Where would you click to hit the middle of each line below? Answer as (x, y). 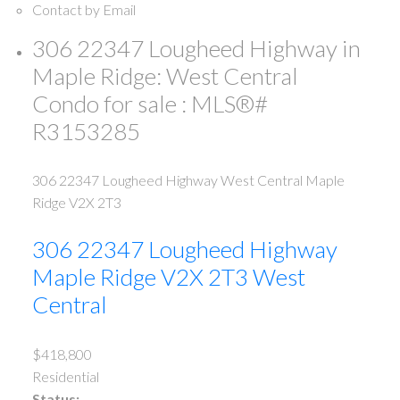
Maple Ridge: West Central (165, 76)
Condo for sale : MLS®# (150, 104)
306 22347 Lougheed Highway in (196, 49)
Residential (65, 376)
